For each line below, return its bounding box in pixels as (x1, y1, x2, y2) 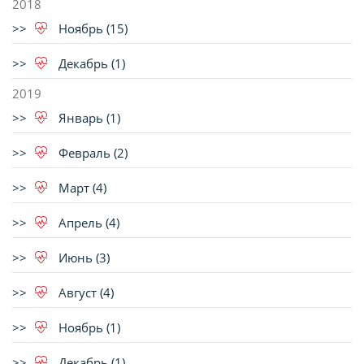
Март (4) (55, 180, 106, 196)
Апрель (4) (55, 214, 119, 231)
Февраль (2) (55, 145, 128, 161)
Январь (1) (55, 110, 120, 126)
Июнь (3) (55, 249, 110, 266)
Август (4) (55, 284, 114, 301)
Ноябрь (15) (55, 20, 128, 37)
